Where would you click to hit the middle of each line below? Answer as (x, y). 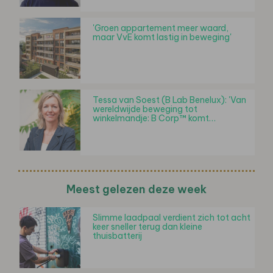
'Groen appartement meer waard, (161, 28)
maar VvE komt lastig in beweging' (162, 37)
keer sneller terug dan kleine (147, 226)
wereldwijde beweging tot (145, 109)
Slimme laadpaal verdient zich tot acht (172, 217)
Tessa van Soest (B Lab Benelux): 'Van (169, 100)
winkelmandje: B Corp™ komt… (154, 118)
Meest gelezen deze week (136, 189)
